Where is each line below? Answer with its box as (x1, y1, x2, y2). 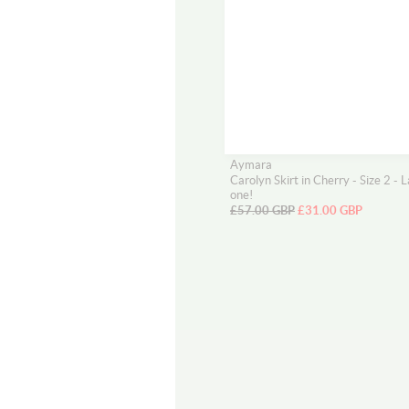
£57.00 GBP (230, 204, 295, 217)
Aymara (230, 158, 272, 172)
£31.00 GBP (298, 204, 362, 217)
